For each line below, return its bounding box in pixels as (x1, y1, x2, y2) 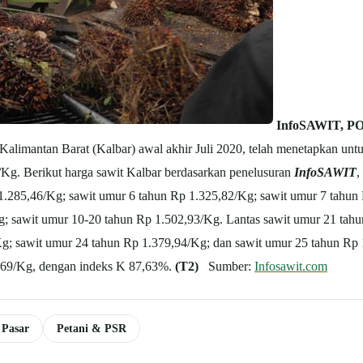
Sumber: (199, 258, 254, 274)
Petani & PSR (57, 321, 126, 335)
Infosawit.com (254, 258, 327, 274)
